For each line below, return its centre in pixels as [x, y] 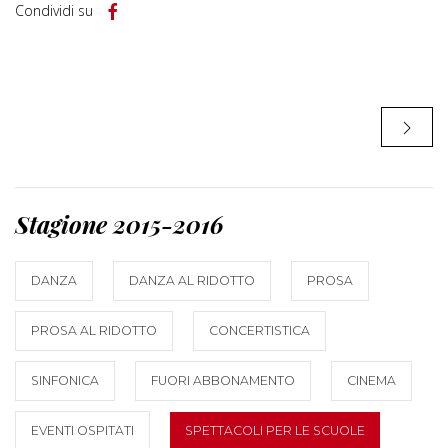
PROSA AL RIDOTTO [94, 331]
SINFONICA [65, 381]
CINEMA [371, 381]
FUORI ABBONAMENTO [223, 381]
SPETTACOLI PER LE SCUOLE [275, 431]
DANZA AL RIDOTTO [192, 281]
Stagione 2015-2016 [119, 224]
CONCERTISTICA [259, 331]
